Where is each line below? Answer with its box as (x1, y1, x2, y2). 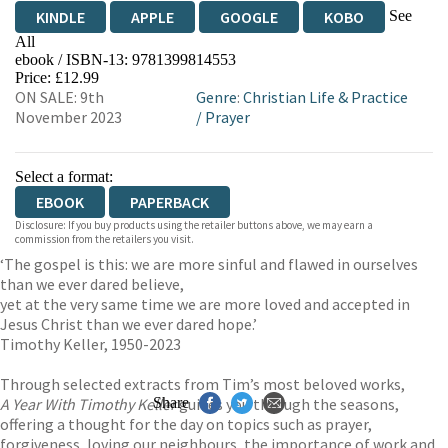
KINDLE (36, 7, 85, 27)
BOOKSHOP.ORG (173, 57, 284, 77)
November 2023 (15, 107, 122, 127)
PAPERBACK (130, 192, 209, 212)
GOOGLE (220, 7, 278, 27)
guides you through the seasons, (176, 394, 399, 414)
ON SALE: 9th (15, 87, 104, 107)
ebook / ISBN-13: (15, 51, 132, 68)
